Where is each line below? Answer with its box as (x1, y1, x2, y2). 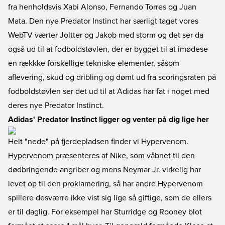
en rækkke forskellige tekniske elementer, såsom (8, 59, 179, 67)
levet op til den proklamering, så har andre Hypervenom (8, 180, 203, 188)
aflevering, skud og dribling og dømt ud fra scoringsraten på (8, 73, 216, 81)
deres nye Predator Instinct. (8, 101, 104, 109)
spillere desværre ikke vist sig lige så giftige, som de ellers (8, 194, 211, 202)
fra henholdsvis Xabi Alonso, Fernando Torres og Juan (8, 3, 196, 11)
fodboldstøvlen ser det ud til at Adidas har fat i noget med (8, 87, 209, 95)
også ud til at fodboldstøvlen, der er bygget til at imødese (8, 45, 208, 53)
